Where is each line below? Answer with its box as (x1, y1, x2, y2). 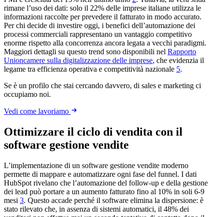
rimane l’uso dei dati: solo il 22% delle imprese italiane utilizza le (4, 4, 201, 13)
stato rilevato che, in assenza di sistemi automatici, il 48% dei (4, 205, 189, 214)
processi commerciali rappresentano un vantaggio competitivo (4, 30, 192, 39)
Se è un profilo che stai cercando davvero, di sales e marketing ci (4, 81, 201, 90)
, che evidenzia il (153, 56, 204, 65)
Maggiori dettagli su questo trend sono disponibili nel (4, 47, 168, 56)
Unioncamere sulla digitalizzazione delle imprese (4, 56, 153, 65)
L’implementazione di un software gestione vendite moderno (4, 161, 188, 170)
